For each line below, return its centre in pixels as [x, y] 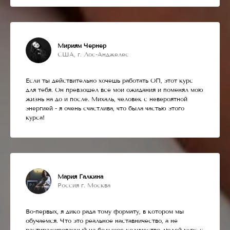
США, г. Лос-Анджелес [93, 54]
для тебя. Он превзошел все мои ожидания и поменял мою [114, 90]
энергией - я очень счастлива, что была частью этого [105, 108]
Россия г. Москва [84, 185]
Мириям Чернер [82, 45]
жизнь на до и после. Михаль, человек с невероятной [107, 99]
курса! [35, 117]
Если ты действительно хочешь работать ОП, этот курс [109, 80]
